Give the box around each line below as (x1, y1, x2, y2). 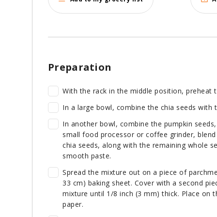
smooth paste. (62, 151, 111, 161)
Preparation (48, 61, 112, 74)
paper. (62, 200, 83, 209)
